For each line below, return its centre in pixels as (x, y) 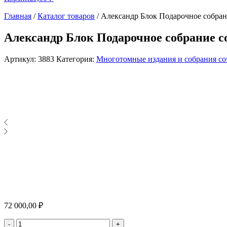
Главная (18, 16)
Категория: (76, 59)
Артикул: (21, 59)
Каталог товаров (66, 16)
